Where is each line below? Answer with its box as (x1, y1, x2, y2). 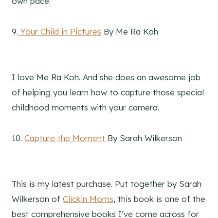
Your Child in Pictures (18, 26, 101, 37)
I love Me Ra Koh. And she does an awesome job (12, 72, 200, 83)
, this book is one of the (113, 194, 205, 204)
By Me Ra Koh (101, 26, 158, 37)
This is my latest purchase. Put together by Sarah (12, 179, 201, 189)
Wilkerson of (12, 194, 63, 204)
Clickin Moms (63, 194, 113, 204)
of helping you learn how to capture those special (12, 87, 204, 98)
